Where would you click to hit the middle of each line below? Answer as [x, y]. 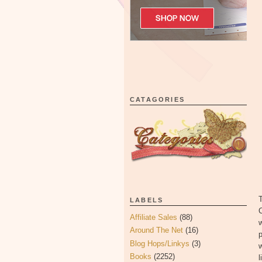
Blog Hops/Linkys [160, 243]
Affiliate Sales [154, 217]
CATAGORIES [157, 99]
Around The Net [156, 230]
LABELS [147, 200]
